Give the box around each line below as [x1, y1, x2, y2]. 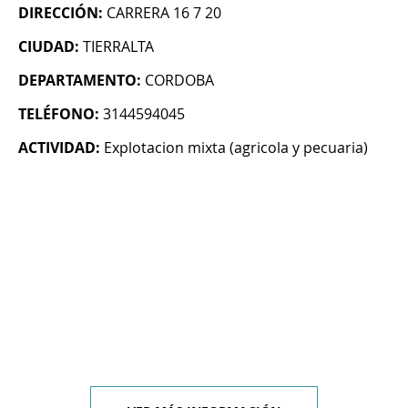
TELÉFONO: [18, 104, 99, 125]
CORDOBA [145, 70, 214, 91]
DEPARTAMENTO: [18, 70, 141, 91]
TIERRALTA [83, 36, 154, 57]
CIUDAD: [18, 36, 79, 57]
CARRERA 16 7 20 [107, 3, 221, 24]
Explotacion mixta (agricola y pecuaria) [104, 138, 368, 158]
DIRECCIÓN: [18, 3, 103, 24]
